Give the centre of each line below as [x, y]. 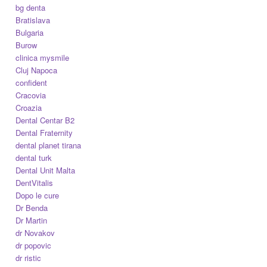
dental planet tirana [49, 145]
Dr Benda [32, 207]
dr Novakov [35, 232]
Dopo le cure [38, 195]
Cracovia [31, 95]
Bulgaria [30, 32]
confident [32, 82]
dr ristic [29, 257]
